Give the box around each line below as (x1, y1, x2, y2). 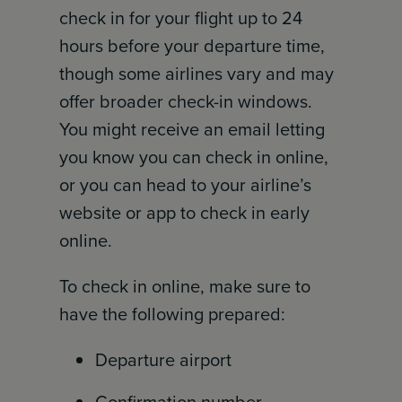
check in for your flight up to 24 (59, 4, 303, 31)
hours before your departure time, (59, 32, 326, 59)
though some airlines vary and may (59, 60, 335, 87)
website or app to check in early (59, 199, 310, 226)
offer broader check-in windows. (59, 88, 313, 115)
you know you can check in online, (59, 144, 329, 170)
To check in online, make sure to (59, 273, 311, 300)
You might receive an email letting (59, 116, 326, 143)
